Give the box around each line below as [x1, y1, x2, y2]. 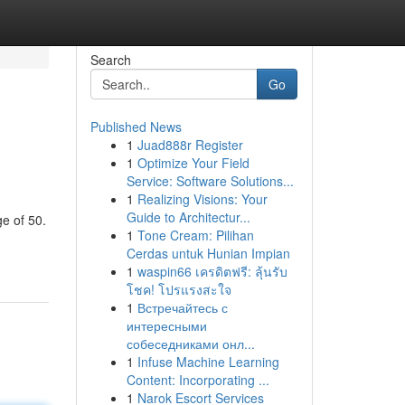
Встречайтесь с [137, 298, 228, 316]
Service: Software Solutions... [126, 172, 294, 190]
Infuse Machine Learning [137, 353, 279, 371]
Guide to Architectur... [126, 208, 250, 226]
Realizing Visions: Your [137, 190, 268, 208]
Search [89, 51, 131, 69]
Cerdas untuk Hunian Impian [126, 244, 290, 262]
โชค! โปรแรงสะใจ [126, 280, 231, 298]
